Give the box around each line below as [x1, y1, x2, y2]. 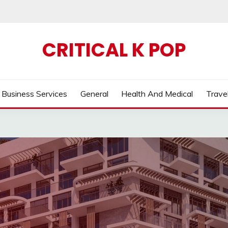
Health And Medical [121, 89, 193, 99]
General [80, 89, 108, 99]
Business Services [1, 89, 67, 99]
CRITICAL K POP [42, 37, 186, 63]
